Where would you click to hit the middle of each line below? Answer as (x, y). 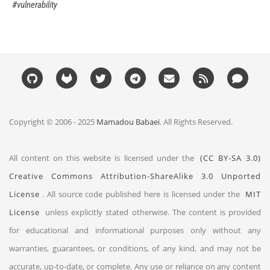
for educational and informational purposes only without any (135, 230)
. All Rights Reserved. (196, 122)
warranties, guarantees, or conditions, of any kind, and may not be (135, 248)
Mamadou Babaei (128, 122)
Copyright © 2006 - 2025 (53, 122)
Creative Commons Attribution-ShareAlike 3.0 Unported (135, 176)
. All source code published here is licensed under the (143, 194)
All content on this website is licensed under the (103, 158)
